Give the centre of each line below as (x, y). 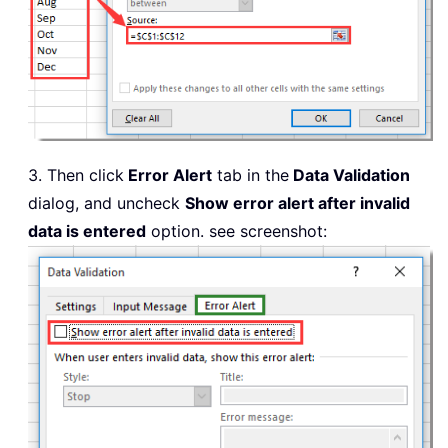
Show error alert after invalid (297, 202)
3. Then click (76, 174)
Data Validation (349, 174)
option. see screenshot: (236, 230)
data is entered (87, 230)
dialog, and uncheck (106, 202)
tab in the (250, 174)
